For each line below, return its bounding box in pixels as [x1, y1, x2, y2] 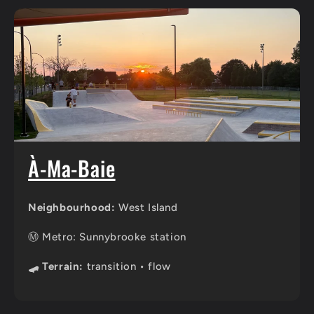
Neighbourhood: [28, 200, 116, 214]
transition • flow [83, 259, 171, 273]
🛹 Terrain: [28, 259, 83, 273]
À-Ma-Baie [28, 152, 116, 184]
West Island [115, 200, 178, 214]
